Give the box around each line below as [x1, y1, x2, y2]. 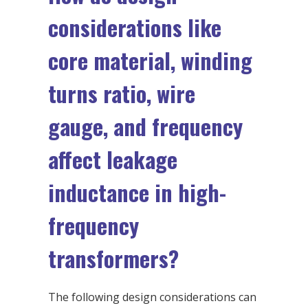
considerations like [48, 11, 221, 44]
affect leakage [48, 143, 177, 176]
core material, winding [48, 44, 252, 77]
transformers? [48, 242, 179, 275]
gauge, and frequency [48, 110, 243, 143]
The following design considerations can [48, 289, 256, 305]
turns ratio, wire [48, 77, 195, 110]
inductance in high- [48, 176, 226, 209]
